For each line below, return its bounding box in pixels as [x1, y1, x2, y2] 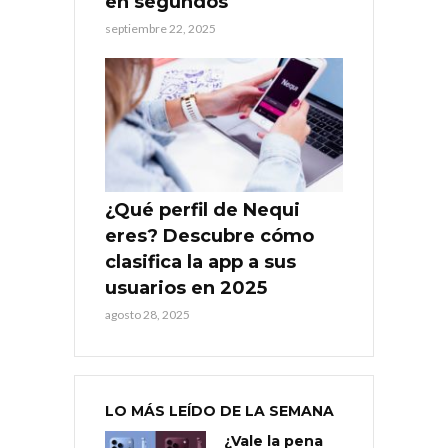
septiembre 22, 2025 [105, 20, 216, 36]
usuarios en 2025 [105, 276, 267, 299]
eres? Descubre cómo [105, 224, 314, 247]
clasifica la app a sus [105, 250, 296, 273]
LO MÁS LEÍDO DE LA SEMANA [105, 401, 334, 420]
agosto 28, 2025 [105, 306, 190, 322]
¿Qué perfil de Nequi [105, 198, 300, 221]
